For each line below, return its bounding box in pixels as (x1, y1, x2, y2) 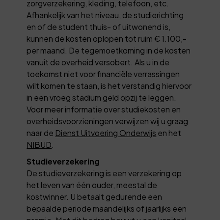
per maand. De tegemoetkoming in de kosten (27, 45, 191, 55)
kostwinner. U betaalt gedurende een (27, 191, 163, 202)
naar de (27, 127, 55, 138)
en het (156, 127, 182, 138)
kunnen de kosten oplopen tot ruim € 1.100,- (27, 33, 187, 44)
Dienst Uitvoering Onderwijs (55, 127, 157, 138)
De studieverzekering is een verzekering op (27, 167, 182, 178)
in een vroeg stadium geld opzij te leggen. (27, 92, 177, 103)
